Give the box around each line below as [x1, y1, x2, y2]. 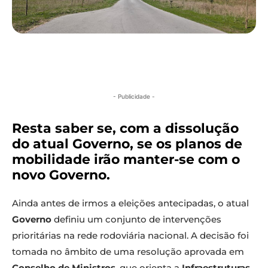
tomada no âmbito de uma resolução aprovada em [12, 246, 244, 258]
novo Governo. [12, 167, 110, 184]
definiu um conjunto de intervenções [51, 214, 221, 226]
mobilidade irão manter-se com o [12, 151, 240, 168]
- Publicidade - [113, 93, 155, 100]
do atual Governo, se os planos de [12, 136, 242, 153]
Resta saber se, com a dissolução [12, 120, 239, 137]
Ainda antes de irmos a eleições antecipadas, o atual [12, 197, 249, 209]
